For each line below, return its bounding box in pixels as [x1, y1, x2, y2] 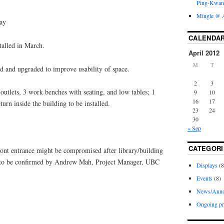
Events [196, 174, 212, 182]
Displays [196, 161, 217, 169]
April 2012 [188, 48, 219, 58]
